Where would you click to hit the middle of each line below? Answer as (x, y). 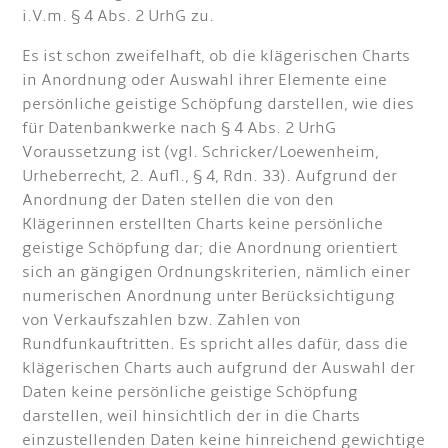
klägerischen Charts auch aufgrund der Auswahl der (219, 368)
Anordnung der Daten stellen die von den (178, 200)
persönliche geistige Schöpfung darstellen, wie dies (218, 104)
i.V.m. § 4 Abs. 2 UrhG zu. (118, 16)
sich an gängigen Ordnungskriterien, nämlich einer (216, 272)
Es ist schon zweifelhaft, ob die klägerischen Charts (216, 56)
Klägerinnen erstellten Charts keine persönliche (203, 224)
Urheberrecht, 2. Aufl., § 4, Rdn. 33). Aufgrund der (210, 176)
